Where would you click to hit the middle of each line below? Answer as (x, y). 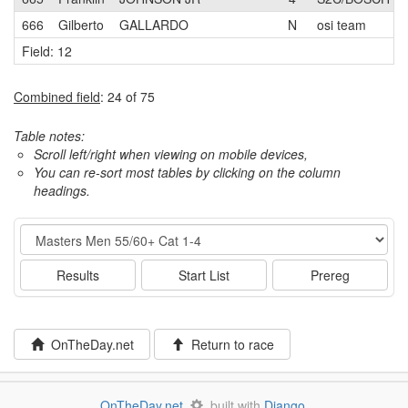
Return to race (229, 344)
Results (77, 275)
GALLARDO (154, 25)
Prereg (331, 275)
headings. (62, 190)
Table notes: (49, 136)
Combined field (57, 97)
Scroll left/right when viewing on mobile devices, (171, 154)
